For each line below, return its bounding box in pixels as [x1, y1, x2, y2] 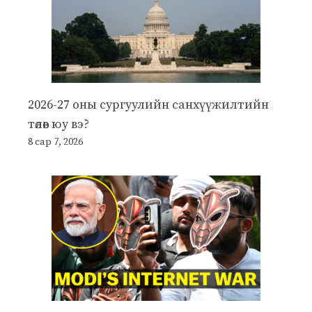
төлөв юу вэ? [28, 116, 89, 132]
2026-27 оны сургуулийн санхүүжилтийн [28, 96, 269, 113]
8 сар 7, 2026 [28, 135, 83, 148]
